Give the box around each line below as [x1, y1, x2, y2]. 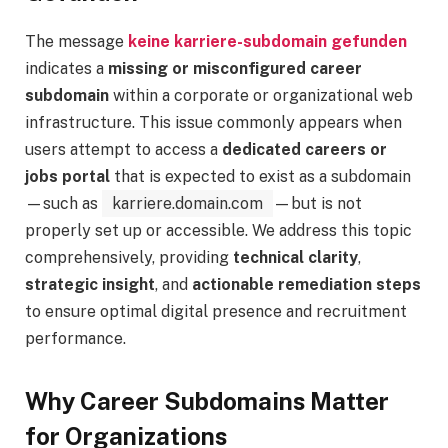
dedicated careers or [222, 140, 387, 160]
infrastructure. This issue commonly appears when [25, 113, 402, 133]
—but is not [273, 194, 362, 214]
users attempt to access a [25, 140, 222, 160]
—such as [25, 194, 102, 214]
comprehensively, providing [25, 248, 233, 268]
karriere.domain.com [112, 194, 263, 214]
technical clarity [233, 248, 358, 268]
